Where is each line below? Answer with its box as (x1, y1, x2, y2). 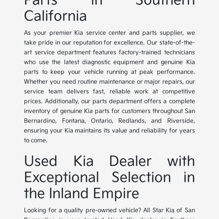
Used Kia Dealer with (24, 153, 195, 170)
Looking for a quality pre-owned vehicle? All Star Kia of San (24, 207, 195, 215)
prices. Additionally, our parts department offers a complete (24, 98, 195, 106)
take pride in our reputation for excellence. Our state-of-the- (24, 39, 195, 47)
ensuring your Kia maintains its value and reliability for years (24, 127, 195, 135)
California (24, 8, 88, 25)
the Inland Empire (24, 186, 140, 202)
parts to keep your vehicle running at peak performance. (24, 68, 195, 76)
